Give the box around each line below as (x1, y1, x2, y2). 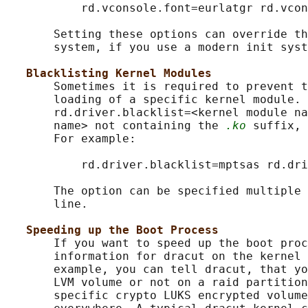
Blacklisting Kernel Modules (26, 67, 212, 80)
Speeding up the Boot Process (26, 223, 219, 237)
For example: (5, 132, 136, 146)
